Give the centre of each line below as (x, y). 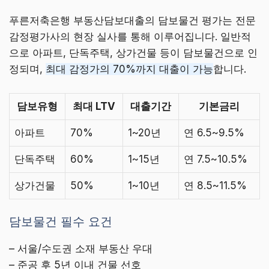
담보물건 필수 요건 (61, 222)
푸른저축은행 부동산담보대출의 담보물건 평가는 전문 (132, 21)
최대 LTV (94, 106)
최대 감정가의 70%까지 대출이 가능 (129, 69)
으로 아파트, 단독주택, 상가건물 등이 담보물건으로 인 (133, 53)
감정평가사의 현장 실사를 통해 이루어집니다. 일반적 (130, 37)
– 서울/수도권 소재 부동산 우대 (81, 249)
